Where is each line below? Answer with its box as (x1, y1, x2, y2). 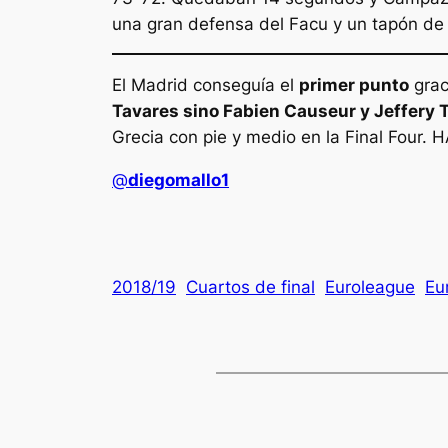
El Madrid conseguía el (112, 75, 299, 96)
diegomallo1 (128, 169, 229, 190)
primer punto (299, 75, 409, 96)
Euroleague (325, 276, 415, 297)
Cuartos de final (186, 276, 315, 297)
